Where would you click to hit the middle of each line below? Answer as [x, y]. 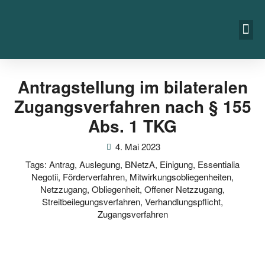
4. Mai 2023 [138, 146]
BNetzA [140, 164]
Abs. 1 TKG [132, 126]
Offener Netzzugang [183, 189]
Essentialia [219, 164]
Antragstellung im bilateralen [132, 87]
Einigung [176, 164]
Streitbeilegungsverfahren [91, 201]
